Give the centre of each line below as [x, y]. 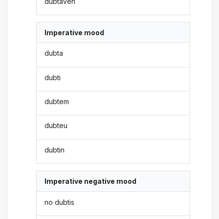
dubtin [55, 150]
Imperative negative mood [91, 181]
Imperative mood [75, 32]
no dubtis [60, 202]
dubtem [57, 102]
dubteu [56, 126]
